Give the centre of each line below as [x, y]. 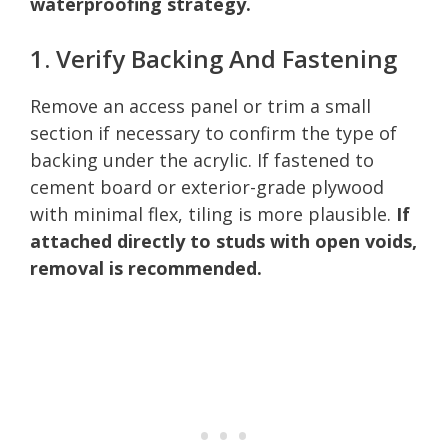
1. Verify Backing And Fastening [213, 58]
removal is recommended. [146, 267]
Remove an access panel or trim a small [200, 105]
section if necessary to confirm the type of [213, 132]
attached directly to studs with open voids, [223, 240]
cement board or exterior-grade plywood [207, 186]
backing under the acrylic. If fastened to [202, 159]
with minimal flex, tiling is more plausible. [213, 213]
